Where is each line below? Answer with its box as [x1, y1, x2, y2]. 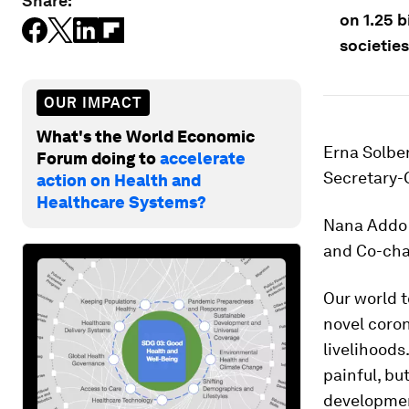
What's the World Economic [37, 126, 255, 146]
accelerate [160, 148, 246, 168]
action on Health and [37, 170, 201, 190]
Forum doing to [37, 148, 160, 168]
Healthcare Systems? [37, 192, 206, 212]
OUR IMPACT [44, 93, 142, 111]
